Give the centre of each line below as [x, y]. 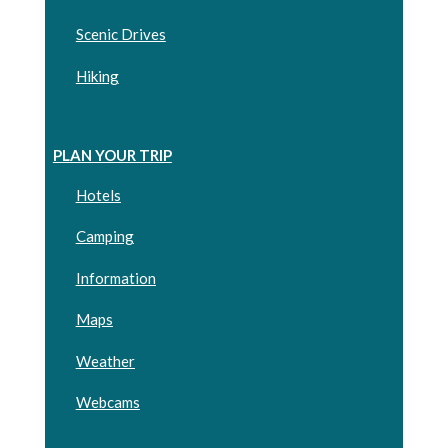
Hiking [97, 75]
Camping [104, 236]
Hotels [98, 194]
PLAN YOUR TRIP [112, 154]
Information [115, 277]
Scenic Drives [120, 34]
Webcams [107, 402]
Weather [105, 360]
